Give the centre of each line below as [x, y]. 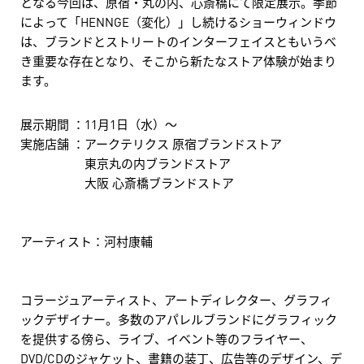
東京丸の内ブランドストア [126, 163]
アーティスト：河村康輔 [87, 241]
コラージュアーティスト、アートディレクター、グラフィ [176, 299]
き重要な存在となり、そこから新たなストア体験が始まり [178, 61]
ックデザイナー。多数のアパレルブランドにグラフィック [179, 319]
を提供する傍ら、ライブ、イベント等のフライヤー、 [167, 338]
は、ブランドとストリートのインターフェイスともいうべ [178, 41]
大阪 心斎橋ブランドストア [127, 182]
